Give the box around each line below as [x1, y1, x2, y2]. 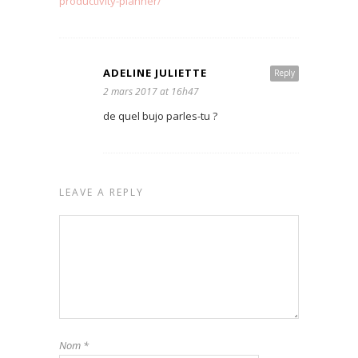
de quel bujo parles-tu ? [103, 109, 217, 123]
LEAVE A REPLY [59, 185, 144, 199]
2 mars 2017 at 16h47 [103, 85, 199, 98]
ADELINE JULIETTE [103, 66, 207, 80]
